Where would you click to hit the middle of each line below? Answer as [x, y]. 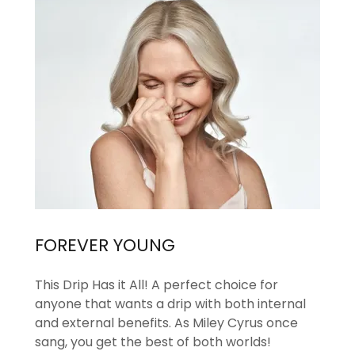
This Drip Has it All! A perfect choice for [157, 284]
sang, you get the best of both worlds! [153, 342]
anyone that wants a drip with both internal [170, 303]
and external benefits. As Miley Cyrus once [166, 323]
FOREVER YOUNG [105, 245]
